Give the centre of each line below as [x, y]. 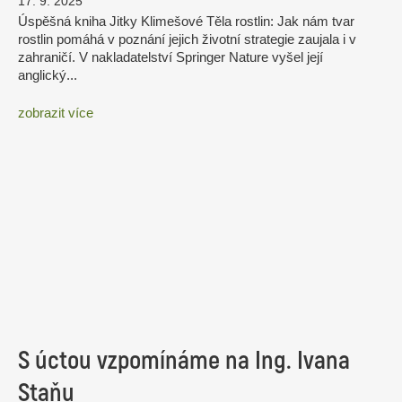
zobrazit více [56, 112]
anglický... [48, 75]
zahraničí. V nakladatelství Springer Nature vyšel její [170, 57]
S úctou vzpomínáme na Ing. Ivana [184, 360]
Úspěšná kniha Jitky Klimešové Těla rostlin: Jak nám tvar [186, 22]
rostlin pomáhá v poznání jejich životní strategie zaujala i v [187, 39]
